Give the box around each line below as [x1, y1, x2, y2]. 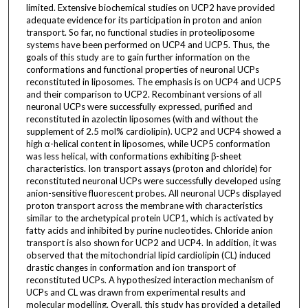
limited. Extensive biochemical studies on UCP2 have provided [25, 2, 275, 14]
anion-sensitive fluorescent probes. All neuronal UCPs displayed [25, 188, 281, 199]
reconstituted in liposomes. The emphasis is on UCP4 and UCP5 [25, 76, 281, 88]
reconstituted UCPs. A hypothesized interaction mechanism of [25, 274, 274, 286]
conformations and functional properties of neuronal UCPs [25, 64, 259, 76]
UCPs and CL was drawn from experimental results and [25, 287, 245, 298]
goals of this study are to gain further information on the [25, 52, 250, 63]
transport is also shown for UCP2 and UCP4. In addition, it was [25, 237, 276, 249]
